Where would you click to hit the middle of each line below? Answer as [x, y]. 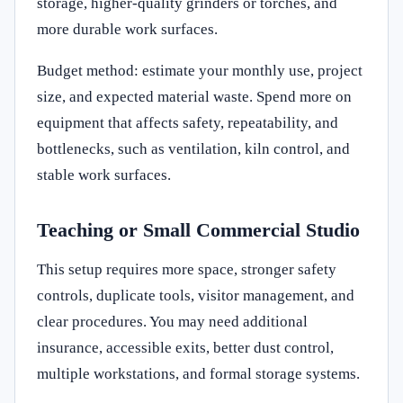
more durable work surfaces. [127, 29]
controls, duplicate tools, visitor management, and [196, 295]
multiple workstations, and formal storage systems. [198, 373]
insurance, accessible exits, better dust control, [185, 347]
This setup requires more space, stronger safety [187, 269]
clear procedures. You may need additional [172, 321]
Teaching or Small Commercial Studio [198, 229]
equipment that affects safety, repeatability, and [188, 122]
